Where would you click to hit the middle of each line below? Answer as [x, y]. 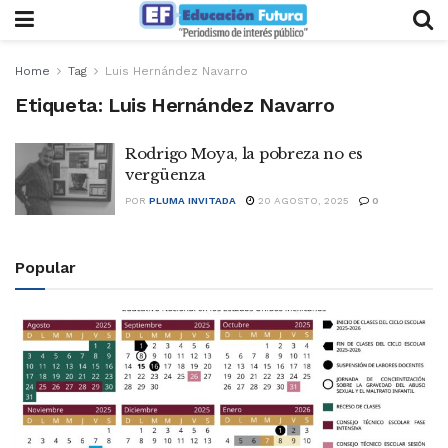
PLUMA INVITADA [192, 200]
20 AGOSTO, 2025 [302, 200]
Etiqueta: [61, 105]
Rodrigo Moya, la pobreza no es [244, 153]
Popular [45, 267]
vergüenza [165, 174]
